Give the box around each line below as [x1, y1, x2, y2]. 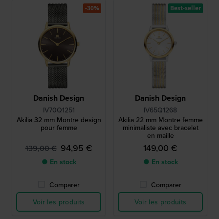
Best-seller [170, 4, 201, 12]
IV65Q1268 [144, 105, 177, 115]
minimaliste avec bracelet [122, 123, 198, 132]
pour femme [40, 123, 77, 132]
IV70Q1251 [43, 105, 75, 115]
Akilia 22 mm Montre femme [118, 115, 203, 125]
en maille [147, 131, 174, 140]
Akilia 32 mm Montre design [16, 115, 101, 125]
